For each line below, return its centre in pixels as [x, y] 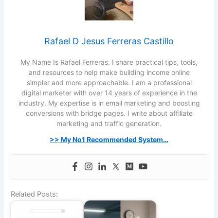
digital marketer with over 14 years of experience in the [109, 92]
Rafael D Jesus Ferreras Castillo [109, 41]
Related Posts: [35, 194]
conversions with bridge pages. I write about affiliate [109, 113]
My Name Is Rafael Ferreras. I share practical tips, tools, [109, 62]
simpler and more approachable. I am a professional [109, 82]
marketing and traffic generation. [109, 123]
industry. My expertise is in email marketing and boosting [109, 103]
